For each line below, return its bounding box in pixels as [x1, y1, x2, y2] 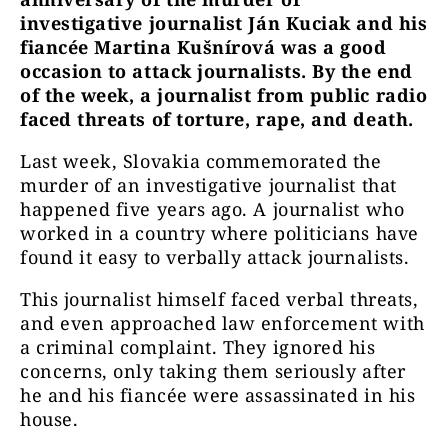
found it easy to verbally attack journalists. [20, 245, 415, 269]
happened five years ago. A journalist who [20, 197, 405, 221]
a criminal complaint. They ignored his [20, 335, 376, 359]
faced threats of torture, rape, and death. [20, 107, 414, 131]
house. [20, 407, 79, 431]
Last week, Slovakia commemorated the [20, 149, 382, 173]
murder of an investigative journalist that [20, 173, 397, 197]
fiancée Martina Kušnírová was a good [20, 35, 387, 59]
